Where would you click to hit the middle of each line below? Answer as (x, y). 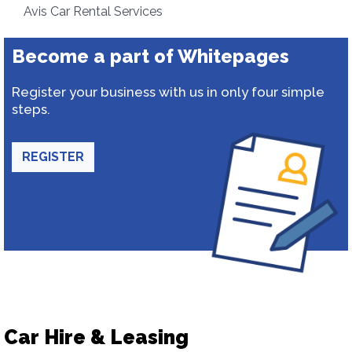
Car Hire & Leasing (96, 337)
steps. (31, 109)
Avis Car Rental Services (93, 11)
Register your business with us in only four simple (168, 92)
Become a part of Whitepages (150, 56)
